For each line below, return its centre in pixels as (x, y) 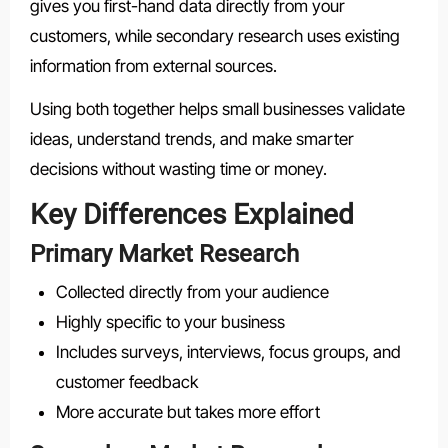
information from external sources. (153, 65)
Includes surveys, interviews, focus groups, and (228, 351)
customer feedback (126, 381)
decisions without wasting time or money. (178, 168)
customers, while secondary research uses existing (214, 35)
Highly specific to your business (170, 321)
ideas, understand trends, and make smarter (191, 138)
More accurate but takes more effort (187, 411)
